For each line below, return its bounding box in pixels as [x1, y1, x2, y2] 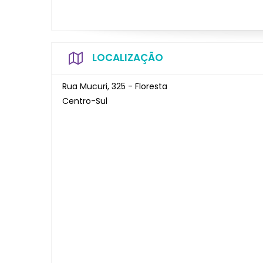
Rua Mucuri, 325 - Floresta [62, 80, 167, 92]
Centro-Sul [62, 95, 107, 107]
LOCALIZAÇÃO [92, 50, 163, 65]
